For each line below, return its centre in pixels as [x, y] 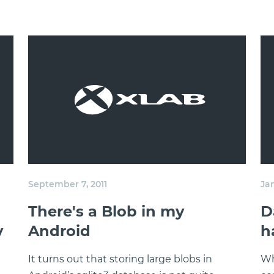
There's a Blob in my [106, 211]
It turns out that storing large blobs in [120, 259]
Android [59, 231]
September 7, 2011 [68, 184]
